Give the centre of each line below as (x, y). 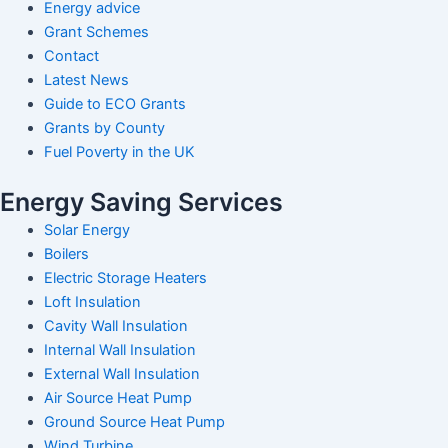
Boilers (66, 254)
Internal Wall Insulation (119, 350)
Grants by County (104, 128)
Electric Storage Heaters (125, 278)
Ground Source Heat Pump (134, 422)
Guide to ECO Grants (114, 104)
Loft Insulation (92, 302)
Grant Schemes (96, 32)
